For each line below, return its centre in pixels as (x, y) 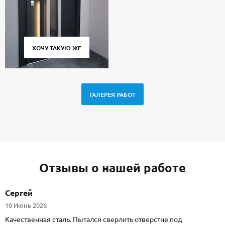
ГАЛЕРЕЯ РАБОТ (113, 95)
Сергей (19, 193)
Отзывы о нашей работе (113, 168)
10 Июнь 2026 (26, 206)
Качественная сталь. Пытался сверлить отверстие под (93, 220)
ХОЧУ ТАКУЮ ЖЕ (57, 48)
